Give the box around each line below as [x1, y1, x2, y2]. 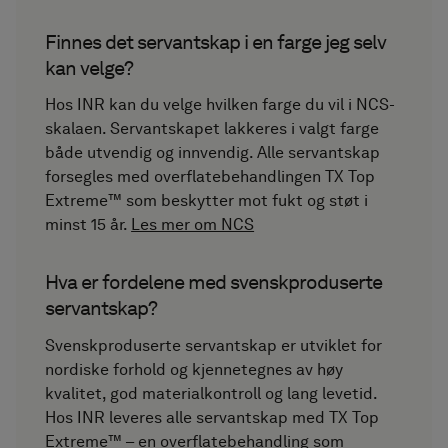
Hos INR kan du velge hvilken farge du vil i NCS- [45, 95, 396, 115]
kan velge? [45, 55, 134, 80]
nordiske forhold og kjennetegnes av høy [45, 360, 344, 380]
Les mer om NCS [131, 215, 255, 235]
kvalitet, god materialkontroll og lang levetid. [45, 384, 378, 404]
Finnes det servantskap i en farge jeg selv [45, 29, 387, 54]
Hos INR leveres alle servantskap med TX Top [45, 408, 380, 428]
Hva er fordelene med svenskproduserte [45, 270, 383, 295]
